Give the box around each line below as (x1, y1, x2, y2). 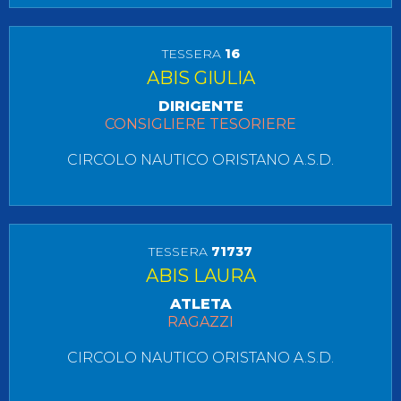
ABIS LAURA (145, 265, 256, 286)
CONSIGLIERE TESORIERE (105, 115, 296, 132)
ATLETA (169, 295, 232, 312)
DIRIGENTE (158, 98, 243, 115)
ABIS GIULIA (146, 67, 255, 89)
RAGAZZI (167, 313, 234, 330)
